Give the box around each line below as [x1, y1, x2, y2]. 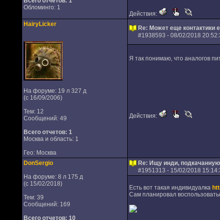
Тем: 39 [23, 194, 44, 201]
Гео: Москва [23, 149, 56, 156]
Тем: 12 [23, 108, 44, 115]
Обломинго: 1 [23, 4, 60, 11]
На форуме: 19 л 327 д [23, 87, 86, 94]
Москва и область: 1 [23, 136, 79, 142]
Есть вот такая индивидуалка [129, 184, 212, 191]
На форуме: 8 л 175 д [23, 173, 83, 180]
